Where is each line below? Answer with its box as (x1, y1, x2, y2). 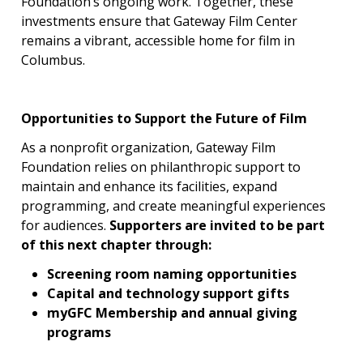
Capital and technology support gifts (47, 284, 289, 302)
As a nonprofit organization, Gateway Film (21, 138, 275, 156)
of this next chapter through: (21, 235, 211, 254)
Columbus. (21, 50, 85, 69)
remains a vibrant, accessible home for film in (21, 31, 295, 49)
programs (47, 322, 111, 341)
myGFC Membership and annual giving (47, 303, 297, 322)
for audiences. (21, 216, 109, 234)
